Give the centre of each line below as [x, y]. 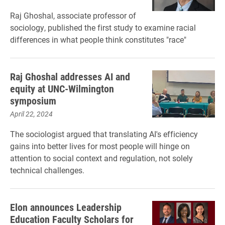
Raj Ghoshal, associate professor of [73, 15]
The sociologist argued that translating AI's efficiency [104, 134]
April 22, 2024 [31, 114]
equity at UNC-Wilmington [62, 88]
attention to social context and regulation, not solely [101, 158]
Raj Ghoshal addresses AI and [70, 76]
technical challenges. [47, 170]
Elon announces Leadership [66, 207]
